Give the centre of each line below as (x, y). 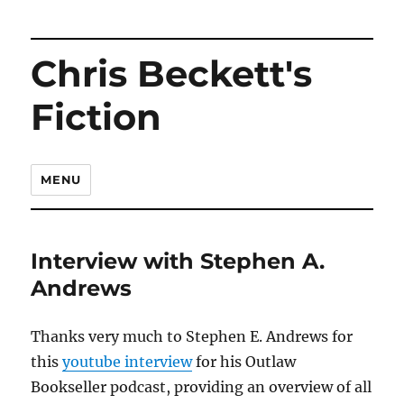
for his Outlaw (244, 362)
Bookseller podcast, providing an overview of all (202, 387)
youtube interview (128, 362)
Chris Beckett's (172, 73)
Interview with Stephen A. (178, 261)
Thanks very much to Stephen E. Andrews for (192, 336)
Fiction (96, 117)
